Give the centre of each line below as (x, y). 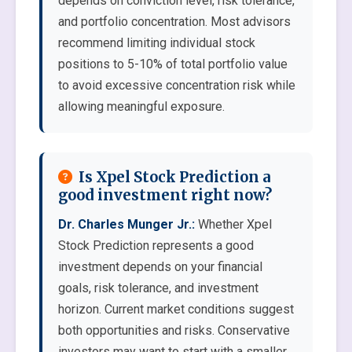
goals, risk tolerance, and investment (158, 288)
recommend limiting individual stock (157, 43)
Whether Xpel (233, 224)
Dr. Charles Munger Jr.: (126, 224)
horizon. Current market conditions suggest (176, 309)
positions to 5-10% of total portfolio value (173, 64)
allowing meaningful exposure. (141, 106)
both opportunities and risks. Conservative (174, 330)
